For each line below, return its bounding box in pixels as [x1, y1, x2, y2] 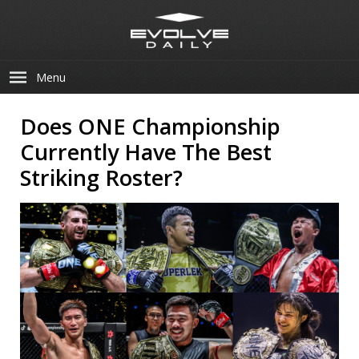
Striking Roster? [20, 163, 183, 192]
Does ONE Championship [20, 111, 280, 141]
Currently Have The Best [20, 137, 272, 167]
